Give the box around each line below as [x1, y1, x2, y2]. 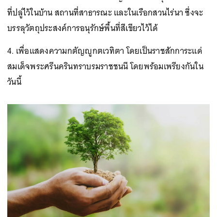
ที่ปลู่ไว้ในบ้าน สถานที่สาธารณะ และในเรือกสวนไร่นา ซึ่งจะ [7, 5, 203, 20]
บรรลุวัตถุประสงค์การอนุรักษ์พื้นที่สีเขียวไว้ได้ [7, 20, 158, 35]
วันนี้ [7, 74, 21, 89]
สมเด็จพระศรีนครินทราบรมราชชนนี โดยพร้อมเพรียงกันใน [7, 59, 203, 74]
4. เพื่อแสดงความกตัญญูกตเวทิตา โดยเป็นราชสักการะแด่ [7, 43, 202, 58]
